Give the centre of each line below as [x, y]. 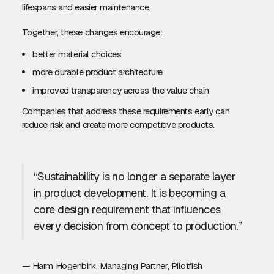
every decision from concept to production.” [138, 226]
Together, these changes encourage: [92, 32]
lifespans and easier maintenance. [86, 7]
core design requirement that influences [127, 209]
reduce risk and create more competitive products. [118, 125]
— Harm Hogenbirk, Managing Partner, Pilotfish [112, 265]
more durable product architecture [98, 72]
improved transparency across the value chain [121, 90]
